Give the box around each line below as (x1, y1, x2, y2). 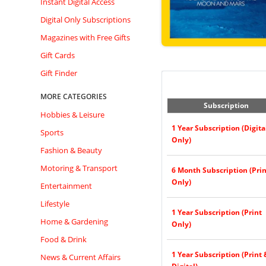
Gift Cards (40, 50, 75, 61)
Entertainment (40, 180, 92, 191)
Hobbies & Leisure (40, 109, 104, 120)
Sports (40, 127, 64, 138)
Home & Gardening (40, 216, 108, 227)
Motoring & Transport (40, 163, 118, 173)
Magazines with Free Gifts (40, 32, 130, 43)
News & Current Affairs (40, 252, 121, 262)
